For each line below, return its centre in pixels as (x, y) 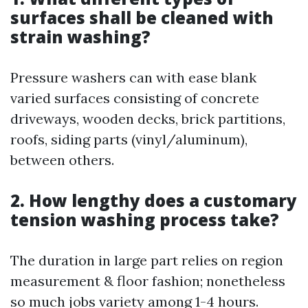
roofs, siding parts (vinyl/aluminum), (129, 139)
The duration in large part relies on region (147, 260)
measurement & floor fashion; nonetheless (148, 281)
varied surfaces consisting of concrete (135, 98)
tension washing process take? (145, 220)
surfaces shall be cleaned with (142, 18)
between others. (62, 160)
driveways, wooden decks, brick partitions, (148, 119)
